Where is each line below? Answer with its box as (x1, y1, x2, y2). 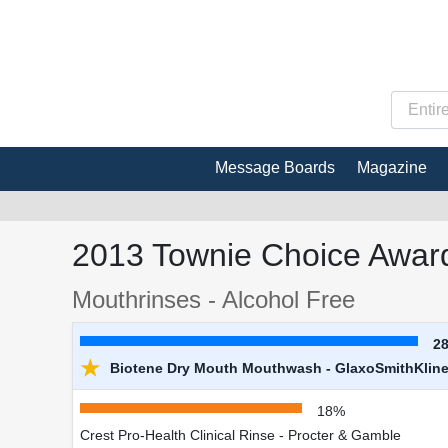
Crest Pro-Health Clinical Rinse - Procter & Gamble (80, 426, 401, 443)
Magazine (357, 158, 427, 176)
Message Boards (215, 158, 335, 176)
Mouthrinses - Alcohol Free (72, 285, 355, 313)
